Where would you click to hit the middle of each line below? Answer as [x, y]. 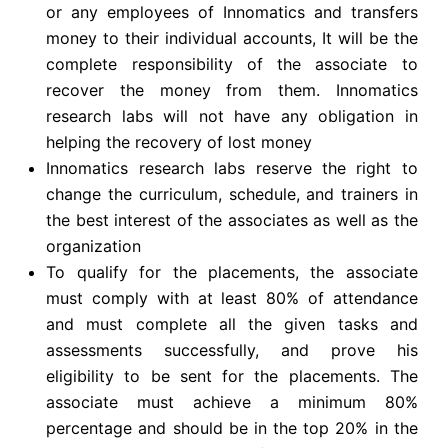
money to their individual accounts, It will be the [232, 38]
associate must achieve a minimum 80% [232, 402]
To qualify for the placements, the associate [232, 272]
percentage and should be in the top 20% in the [232, 428]
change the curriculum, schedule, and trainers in [232, 194]
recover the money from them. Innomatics [232, 90]
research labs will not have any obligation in [232, 116]
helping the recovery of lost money [179, 142]
